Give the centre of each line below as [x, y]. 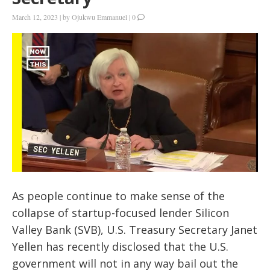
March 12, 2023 [35, 17]
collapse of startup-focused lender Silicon [121, 212]
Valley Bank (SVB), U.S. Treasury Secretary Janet [135, 229]
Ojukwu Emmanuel [99, 17]
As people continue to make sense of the [118, 196]
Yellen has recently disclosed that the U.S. [120, 246]
